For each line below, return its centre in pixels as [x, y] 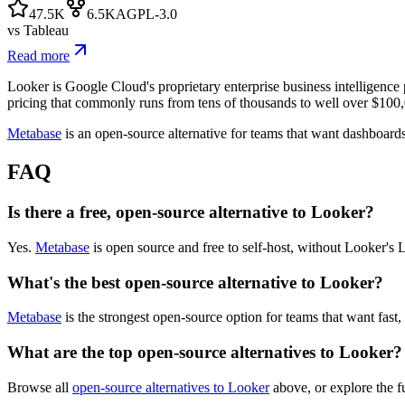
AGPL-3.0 [146, 14]
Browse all [40, 387]
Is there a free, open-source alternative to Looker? [191, 212]
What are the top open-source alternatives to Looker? [205, 352]
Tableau [46, 31]
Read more [38, 56]
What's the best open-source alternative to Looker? [195, 282]
